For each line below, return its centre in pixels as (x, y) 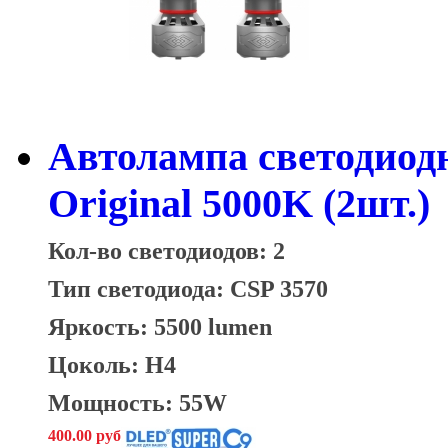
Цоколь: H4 (112, 365)
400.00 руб (84, 436)
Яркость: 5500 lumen (160, 327)
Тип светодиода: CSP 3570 (191, 289)
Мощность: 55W (137, 403)
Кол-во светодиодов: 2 (166, 251)
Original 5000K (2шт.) (239, 204)
